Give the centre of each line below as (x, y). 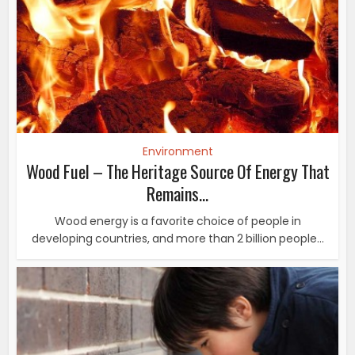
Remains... (177, 193)
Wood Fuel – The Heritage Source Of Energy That (177, 171)
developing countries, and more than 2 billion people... (177, 238)
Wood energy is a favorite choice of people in (177, 221)
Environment (177, 151)
